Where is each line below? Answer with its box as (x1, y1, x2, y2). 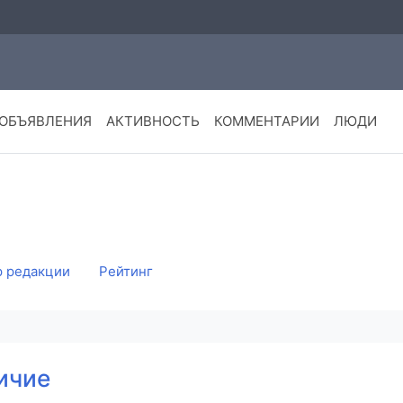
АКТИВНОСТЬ (105, 112, 200, 130)
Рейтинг (99, 263, 153, 281)
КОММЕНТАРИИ (213, 112, 319, 130)
